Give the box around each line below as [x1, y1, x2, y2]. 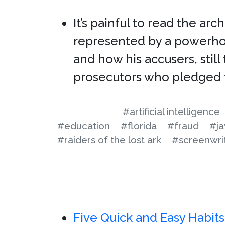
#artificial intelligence [123, 106, 220, 117]
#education [57, 120, 110, 131]
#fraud [167, 120, 199, 131]
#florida [121, 120, 157, 131]
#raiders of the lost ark [57, 134, 161, 145]
